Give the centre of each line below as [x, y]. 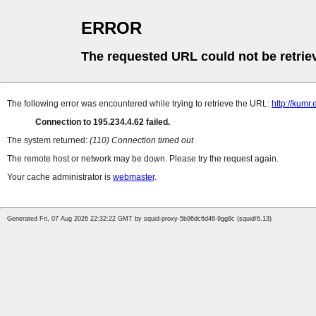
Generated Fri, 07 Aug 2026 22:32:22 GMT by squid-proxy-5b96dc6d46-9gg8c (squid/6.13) [139, 219]
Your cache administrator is [60, 177]
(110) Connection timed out [141, 141]
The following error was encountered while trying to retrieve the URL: [139, 104]
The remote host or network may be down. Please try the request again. [143, 159]
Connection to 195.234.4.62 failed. [103, 122]
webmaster [134, 177]
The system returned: [48, 141]
